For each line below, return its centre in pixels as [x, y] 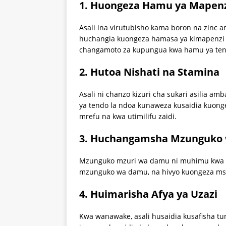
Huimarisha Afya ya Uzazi [154, 194]
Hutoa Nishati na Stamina [155, 72]
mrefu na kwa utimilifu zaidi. [128, 117]
